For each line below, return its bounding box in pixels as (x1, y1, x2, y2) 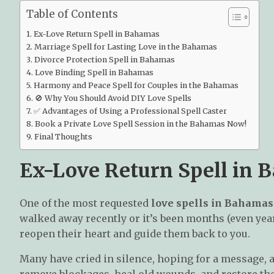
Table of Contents (26, 7, 118, 21)
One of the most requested (20, 196, 151, 209)
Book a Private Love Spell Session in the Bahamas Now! (34, 119, 246, 128)
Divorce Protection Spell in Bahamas (34, 54, 175, 64)
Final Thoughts (34, 131, 92, 141)
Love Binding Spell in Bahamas (34, 67, 154, 77)
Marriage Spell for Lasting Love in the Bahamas (34, 42, 217, 51)
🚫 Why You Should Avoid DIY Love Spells (34, 93, 191, 103)
